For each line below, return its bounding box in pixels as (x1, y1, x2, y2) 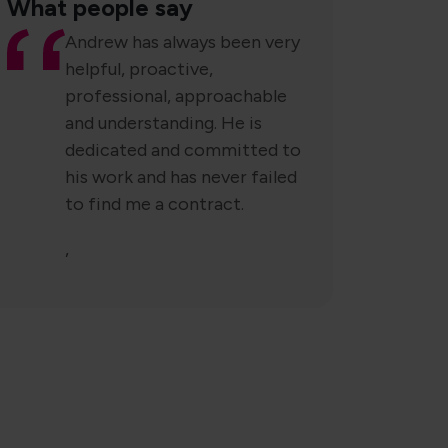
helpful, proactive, (64, 58, 213, 80)
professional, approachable (64, 85, 287, 107)
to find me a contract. (64, 193, 244, 215)
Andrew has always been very (64, 31, 300, 53)
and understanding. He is (64, 112, 262, 134)
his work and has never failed (64, 166, 297, 188)
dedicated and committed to (64, 139, 301, 161)
